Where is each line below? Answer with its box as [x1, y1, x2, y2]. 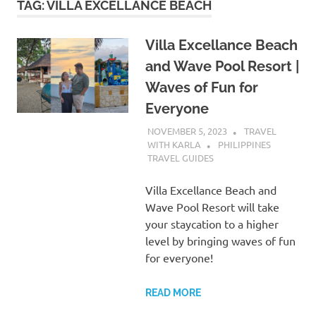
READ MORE [145, 287, 201, 299]
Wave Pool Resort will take [145, 200, 279, 214]
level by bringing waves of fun [145, 233, 296, 248]
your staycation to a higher [145, 217, 279, 231]
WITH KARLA [147, 138, 201, 151]
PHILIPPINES [217, 138, 271, 151]
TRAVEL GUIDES [147, 152, 214, 164]
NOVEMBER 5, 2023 [147, 124, 227, 137]
